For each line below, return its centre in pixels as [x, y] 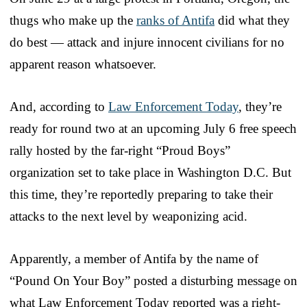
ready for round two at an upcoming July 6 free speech [153, 128]
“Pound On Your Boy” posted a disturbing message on [153, 280]
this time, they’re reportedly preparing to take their [141, 194]
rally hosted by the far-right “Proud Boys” [120, 150]
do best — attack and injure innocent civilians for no [147, 42]
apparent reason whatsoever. [83, 64]
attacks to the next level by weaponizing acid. [128, 216]
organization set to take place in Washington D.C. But [150, 172]
